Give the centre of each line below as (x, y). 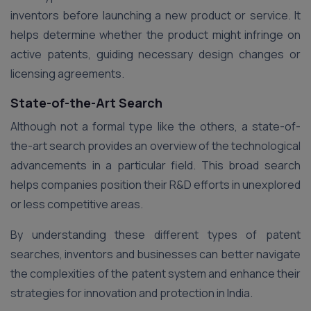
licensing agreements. (67, 74)
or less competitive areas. (77, 204)
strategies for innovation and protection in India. (132, 293)
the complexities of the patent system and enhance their (155, 273)
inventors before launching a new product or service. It (155, 16)
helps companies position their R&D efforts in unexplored (155, 184)
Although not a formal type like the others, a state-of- (155, 126)
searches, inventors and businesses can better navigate (155, 254)
